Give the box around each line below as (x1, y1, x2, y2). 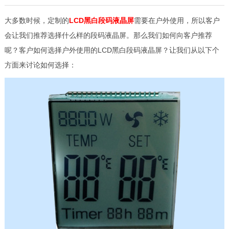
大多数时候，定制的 (4, 16, 69, 25)
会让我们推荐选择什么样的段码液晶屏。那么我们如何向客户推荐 (4, 31, 212, 40)
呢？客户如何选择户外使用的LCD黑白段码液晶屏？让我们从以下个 (4, 46, 219, 55)
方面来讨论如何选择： (4, 61, 76, 70)
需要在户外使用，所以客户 (133, 16, 220, 25)
